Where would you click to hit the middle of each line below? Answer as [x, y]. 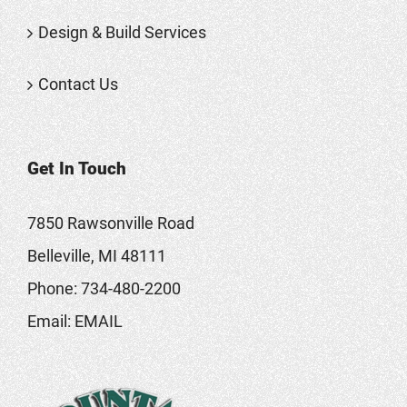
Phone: [54, 288]
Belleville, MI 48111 [97, 255]
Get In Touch [77, 168]
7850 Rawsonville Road [111, 223]
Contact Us [78, 84]
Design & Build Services [122, 32]
